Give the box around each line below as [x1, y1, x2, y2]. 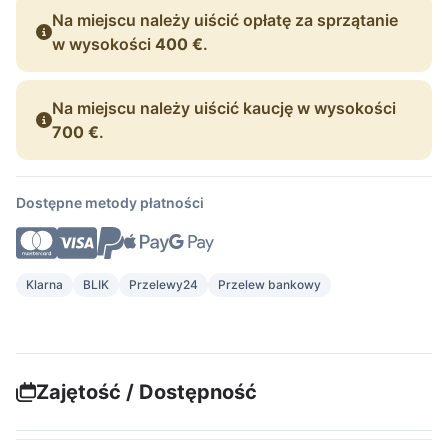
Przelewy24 [129, 277, 198, 292]
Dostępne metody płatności [16, 193, 204, 211]
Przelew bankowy [218, 277, 321, 292]
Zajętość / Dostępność [36, 380, 257, 404]
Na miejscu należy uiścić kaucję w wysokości [52, 97, 396, 118]
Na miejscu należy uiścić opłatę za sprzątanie [52, 9, 398, 30]
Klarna [26, 277, 63, 292]
